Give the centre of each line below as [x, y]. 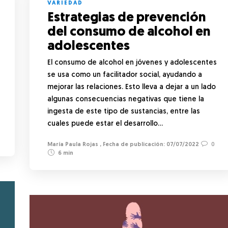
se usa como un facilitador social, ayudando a [125, 75]
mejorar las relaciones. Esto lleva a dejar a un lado [132, 87]
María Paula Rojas [73, 145]
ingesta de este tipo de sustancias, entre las [124, 111]
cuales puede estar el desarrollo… [105, 124]
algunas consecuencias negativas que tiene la [126, 99]
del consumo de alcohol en [129, 32]
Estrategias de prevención [127, 18]
